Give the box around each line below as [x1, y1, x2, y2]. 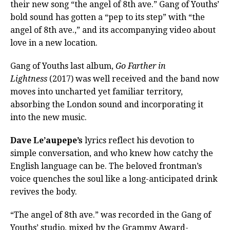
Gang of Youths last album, [10, 61, 116, 71]
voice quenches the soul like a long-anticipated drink [10, 174, 218, 184]
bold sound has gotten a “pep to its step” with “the [10, 12, 205, 23]
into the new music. [10, 112, 87, 123]
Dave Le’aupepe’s [10, 136, 83, 146]
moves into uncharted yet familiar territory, [10, 87, 183, 97]
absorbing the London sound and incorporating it [10, 100, 203, 110]
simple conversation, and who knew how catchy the [10, 148, 213, 159]
